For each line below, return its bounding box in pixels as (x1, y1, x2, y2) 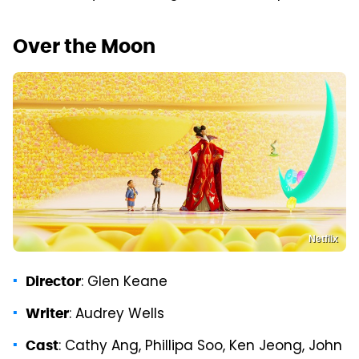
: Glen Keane (81, 272, 167, 295)
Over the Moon (13, 34, 155, 59)
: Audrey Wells (69, 304, 164, 327)
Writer (26, 305, 69, 323)
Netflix (309, 233, 338, 245)
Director (26, 272, 81, 291)
